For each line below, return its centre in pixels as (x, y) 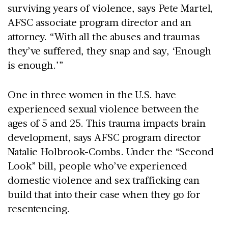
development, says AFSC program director (105, 137)
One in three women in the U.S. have (92, 94)
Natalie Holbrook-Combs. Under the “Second (111, 151)
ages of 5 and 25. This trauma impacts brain (107, 123)
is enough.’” (37, 65)
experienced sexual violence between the (104, 109)
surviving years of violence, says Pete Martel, (111, 8)
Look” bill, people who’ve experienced (98, 166)
